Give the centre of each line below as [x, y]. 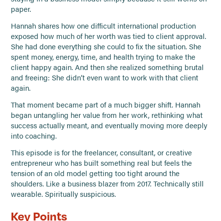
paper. [21, 9]
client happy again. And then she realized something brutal [108, 67]
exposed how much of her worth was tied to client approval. [109, 36]
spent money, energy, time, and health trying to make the [103, 57]
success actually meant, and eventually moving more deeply [109, 126]
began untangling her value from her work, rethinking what [107, 115]
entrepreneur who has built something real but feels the [102, 163]
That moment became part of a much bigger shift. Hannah [106, 105]
